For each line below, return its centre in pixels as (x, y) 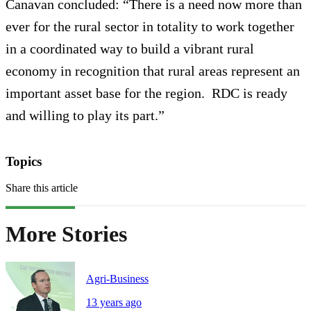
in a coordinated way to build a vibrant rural (130, 48)
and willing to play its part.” (85, 115)
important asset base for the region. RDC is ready (146, 93)
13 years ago (114, 303)
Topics (24, 161)
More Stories (66, 234)
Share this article (42, 188)
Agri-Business (117, 279)
